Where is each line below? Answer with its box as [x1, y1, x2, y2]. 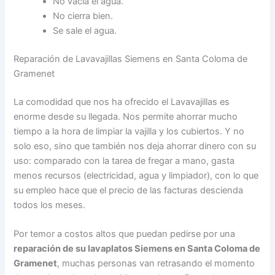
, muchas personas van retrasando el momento [57, 257, 255, 269]
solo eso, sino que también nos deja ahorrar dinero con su [14, 140, 257, 152]
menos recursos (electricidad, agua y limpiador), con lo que [14, 169, 259, 181]
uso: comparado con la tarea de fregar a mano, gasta [14, 155, 235, 166]
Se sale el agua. [53, 25, 117, 36]
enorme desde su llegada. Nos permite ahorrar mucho [14, 110, 238, 122]
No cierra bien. [53, 10, 114, 21]
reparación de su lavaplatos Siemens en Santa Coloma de [14, 242, 261, 254]
